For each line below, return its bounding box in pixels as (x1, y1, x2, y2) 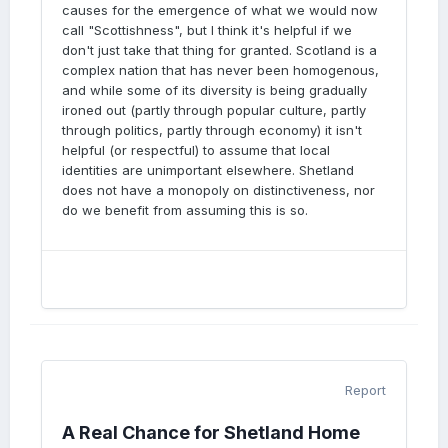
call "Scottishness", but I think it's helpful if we (62, 22, 352, 38)
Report (345, 382, 386, 398)
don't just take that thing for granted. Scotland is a (62, 42, 377, 58)
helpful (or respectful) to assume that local (62, 142, 330, 158)
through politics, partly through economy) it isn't (62, 122, 362, 138)
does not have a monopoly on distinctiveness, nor (62, 182, 375, 198)
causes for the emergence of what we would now (62, 2, 378, 18)
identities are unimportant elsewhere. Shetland (62, 162, 354, 178)
